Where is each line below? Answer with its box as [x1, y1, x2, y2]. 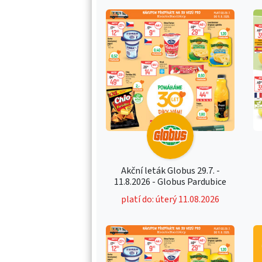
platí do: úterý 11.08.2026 [121, 192, 220, 206]
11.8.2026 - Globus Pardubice [114, 175, 227, 188]
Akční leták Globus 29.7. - [120, 164, 220, 177]
